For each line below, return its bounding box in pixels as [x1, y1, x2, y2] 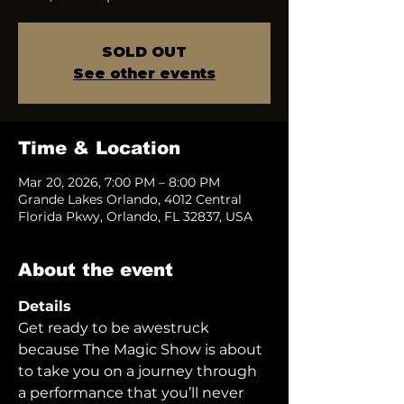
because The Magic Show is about [18, 341, 266, 358]
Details [18, 298, 71, 315]
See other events [73, 65, 216, 82]
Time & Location [18, 138, 180, 158]
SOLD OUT [102, 43, 187, 60]
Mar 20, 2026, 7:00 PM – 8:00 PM [18, 174, 220, 190]
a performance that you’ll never [18, 384, 247, 401]
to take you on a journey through [18, 363, 261, 380]
